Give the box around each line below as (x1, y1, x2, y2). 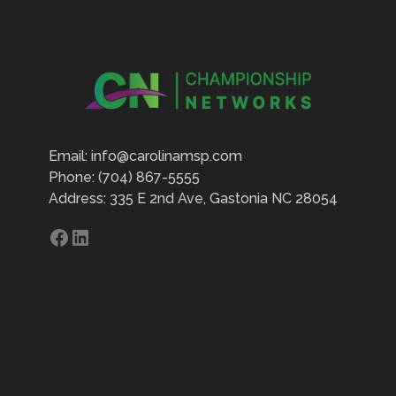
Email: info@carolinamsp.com (49, 148, 242, 165)
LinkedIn (69, 223, 156, 249)
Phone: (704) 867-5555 (49, 169, 200, 187)
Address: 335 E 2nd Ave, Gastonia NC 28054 (49, 190, 338, 208)
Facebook (48, 223, 147, 249)
